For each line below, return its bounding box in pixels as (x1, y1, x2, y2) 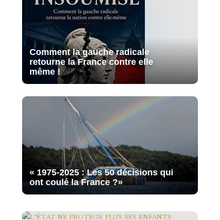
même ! (29, 66, 60, 77)
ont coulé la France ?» (29, 177, 123, 187)
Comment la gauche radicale (29, 47, 149, 57)
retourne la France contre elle (29, 56, 153, 67)
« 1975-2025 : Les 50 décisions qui (29, 167, 173, 177)
